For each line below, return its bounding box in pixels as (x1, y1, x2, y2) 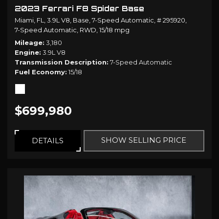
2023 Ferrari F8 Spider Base (15, 4, 144, 14)
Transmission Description (15, 58, 107, 66)
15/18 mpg (99, 26, 130, 34)
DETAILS (31, 136, 64, 146)
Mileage (15, 39, 43, 47)
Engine (15, 48, 39, 57)
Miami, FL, (15, 16, 45, 24)
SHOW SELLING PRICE (101, 135, 187, 145)
